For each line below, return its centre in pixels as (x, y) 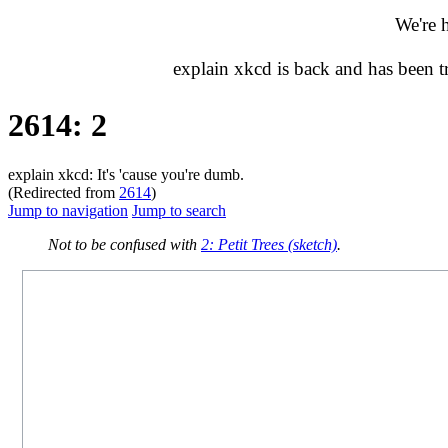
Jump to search (179, 210)
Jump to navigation (68, 210)
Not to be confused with (124, 244)
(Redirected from (63, 192)
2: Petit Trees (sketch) (269, 244)
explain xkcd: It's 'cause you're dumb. (126, 174)
